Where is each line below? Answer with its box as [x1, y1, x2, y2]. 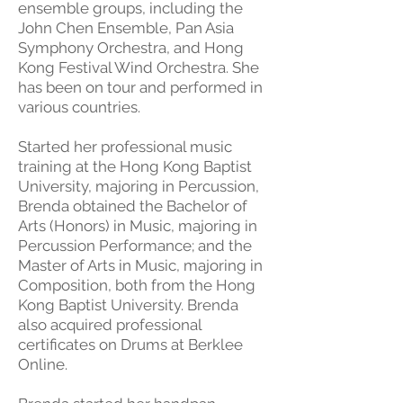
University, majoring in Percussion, [18, 177, 259, 195]
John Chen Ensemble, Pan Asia [18, 19, 234, 37]
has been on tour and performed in [18, 78, 263, 96]
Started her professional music [18, 138, 232, 156]
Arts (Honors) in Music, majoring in [18, 217, 257, 235]
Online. [18, 355, 67, 373]
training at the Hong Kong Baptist [18, 157, 252, 175]
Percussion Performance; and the [18, 237, 252, 255]
